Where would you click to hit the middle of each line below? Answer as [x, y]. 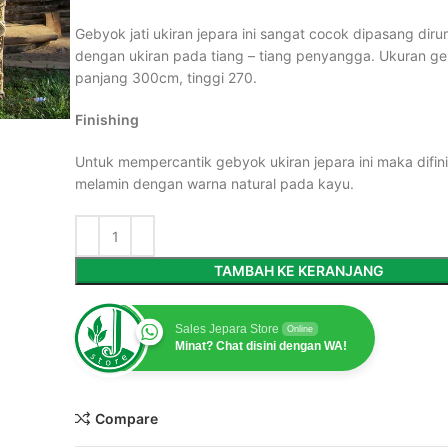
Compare [126, 418]
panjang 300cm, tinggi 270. [166, 77]
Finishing [108, 119]
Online [300, 329]
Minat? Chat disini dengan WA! [261, 346]
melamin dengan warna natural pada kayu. [214, 183]
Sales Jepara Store [227, 329]
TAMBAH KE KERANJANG [298, 270]
